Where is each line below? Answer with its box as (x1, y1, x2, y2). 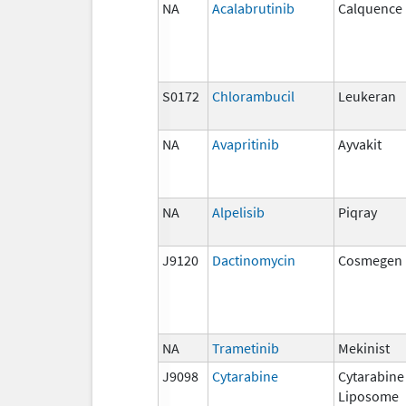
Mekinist (338, 338, 390, 357)
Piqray (338, 202, 377, 221)
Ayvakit (338, 134, 382, 153)
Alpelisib (212, 202, 265, 221)
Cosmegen (338, 250, 402, 269)
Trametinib (212, 338, 279, 357)
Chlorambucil (212, 86, 295, 105)
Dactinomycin (212, 250, 295, 269)
